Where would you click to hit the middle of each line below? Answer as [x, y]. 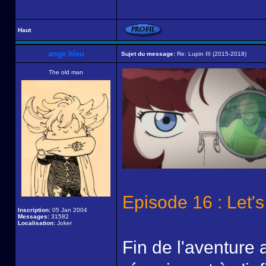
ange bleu [66, 54]
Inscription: [34, 210]
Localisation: [37, 223]
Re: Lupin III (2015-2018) [211, 54]
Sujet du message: [148, 54]
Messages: [34, 216]
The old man [66, 72]
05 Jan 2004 [69, 210]
